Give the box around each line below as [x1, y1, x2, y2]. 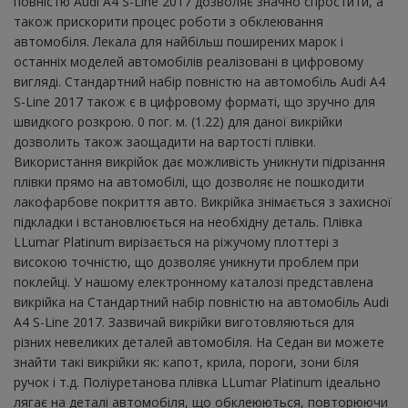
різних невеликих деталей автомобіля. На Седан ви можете [14, 333, 384, 352]
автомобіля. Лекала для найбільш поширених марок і [14, 33, 343, 51]
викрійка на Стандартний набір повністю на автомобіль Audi [14, 293, 389, 311]
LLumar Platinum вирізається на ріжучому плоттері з [14, 233, 339, 251]
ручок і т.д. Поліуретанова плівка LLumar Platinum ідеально [14, 373, 381, 392]
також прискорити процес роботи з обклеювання [14, 13, 323, 31]
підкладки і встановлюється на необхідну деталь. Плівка [14, 213, 362, 231]
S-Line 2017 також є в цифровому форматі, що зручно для [14, 93, 375, 111]
